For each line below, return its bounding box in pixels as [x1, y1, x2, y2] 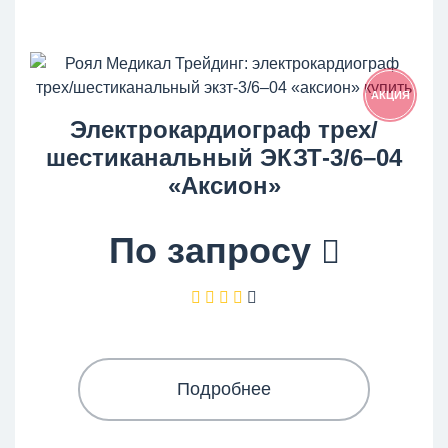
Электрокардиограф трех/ [70, 116, 378, 143]
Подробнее [177, 379, 271, 399]
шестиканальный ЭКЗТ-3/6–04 [46, 144, 402, 171]
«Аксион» [167, 172, 281, 199]
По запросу [108, 230, 321, 271]
